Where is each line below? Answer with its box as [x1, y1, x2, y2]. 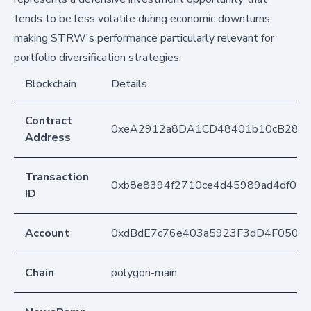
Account [25, 226, 69, 242]
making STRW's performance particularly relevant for [14, 31, 274, 47]
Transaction [25, 169, 89, 185]
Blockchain [25, 76, 76, 92]
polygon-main [111, 265, 177, 281]
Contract [25, 113, 72, 129]
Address [25, 130, 71, 146]
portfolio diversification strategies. [14, 50, 181, 66]
